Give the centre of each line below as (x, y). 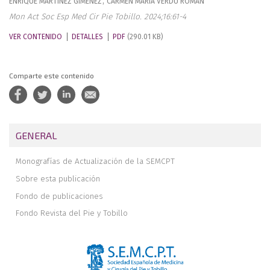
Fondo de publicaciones (60, 196)
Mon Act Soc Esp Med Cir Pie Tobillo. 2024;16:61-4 (98, 17)
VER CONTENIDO (36, 37)
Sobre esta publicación (58, 178)
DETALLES (87, 37)
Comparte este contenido (52, 75)
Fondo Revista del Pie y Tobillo (72, 213)
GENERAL (37, 135)
